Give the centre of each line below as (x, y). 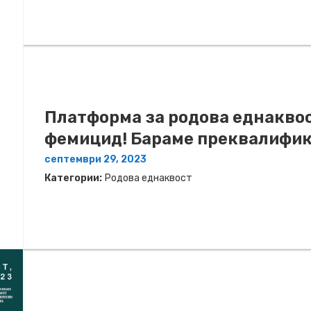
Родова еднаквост (149, 178)
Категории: (73, 178)
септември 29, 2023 (95, 160)
